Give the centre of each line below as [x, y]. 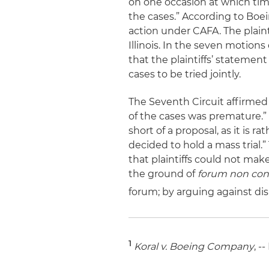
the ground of [163, 174]
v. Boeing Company [206, 247]
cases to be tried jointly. [185, 74]
